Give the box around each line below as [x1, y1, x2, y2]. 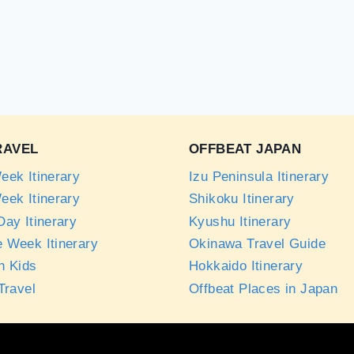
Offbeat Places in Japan [189, 281, 338, 296]
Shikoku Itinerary [189, 191, 295, 207]
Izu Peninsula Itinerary [189, 168, 330, 184]
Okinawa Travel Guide [189, 236, 326, 252]
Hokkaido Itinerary [189, 258, 303, 274]
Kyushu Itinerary [189, 213, 292, 229]
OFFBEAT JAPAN [189, 141, 302, 156]
